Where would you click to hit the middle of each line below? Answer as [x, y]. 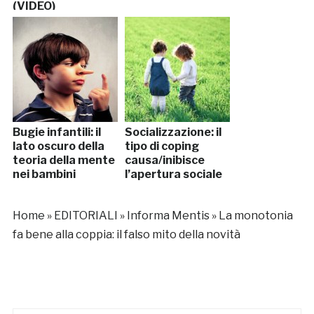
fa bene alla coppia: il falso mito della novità [126, 234]
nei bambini [44, 174]
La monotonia [255, 215]
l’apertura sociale [173, 174]
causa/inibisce [164, 160]
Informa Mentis [168, 215]
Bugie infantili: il [56, 132]
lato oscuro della [58, 146]
